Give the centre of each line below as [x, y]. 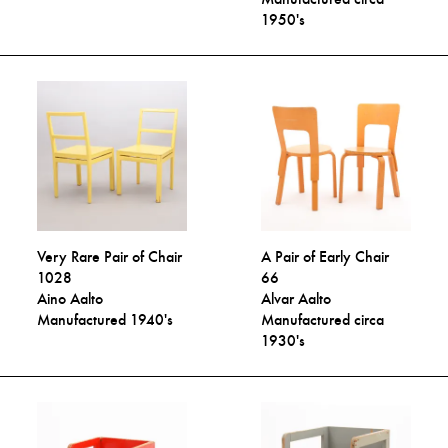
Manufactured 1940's [105, 319]
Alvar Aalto [296, 298]
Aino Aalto [70, 298]
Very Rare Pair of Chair [110, 256]
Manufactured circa [323, 319]
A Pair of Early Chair [325, 256]
